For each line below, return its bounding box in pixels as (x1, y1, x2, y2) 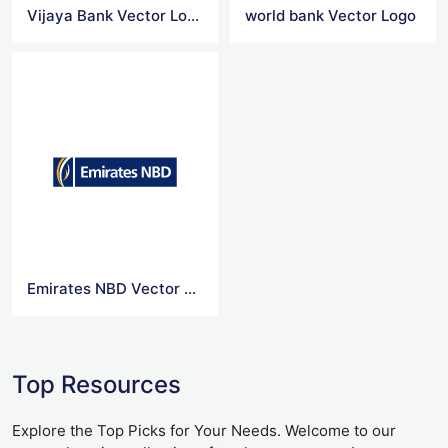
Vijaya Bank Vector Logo (187, 6, 199, 26)
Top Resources (12, 370, 181, 400)
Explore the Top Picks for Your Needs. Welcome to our (12, 421, 396, 441)
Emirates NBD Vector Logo (184, 278, 196, 298)
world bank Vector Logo (245, 6, 417, 26)
